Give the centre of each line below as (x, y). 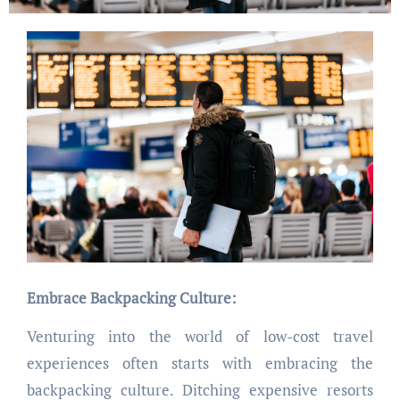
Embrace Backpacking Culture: (136, 298)
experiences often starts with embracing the (200, 363)
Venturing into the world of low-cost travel (200, 337)
